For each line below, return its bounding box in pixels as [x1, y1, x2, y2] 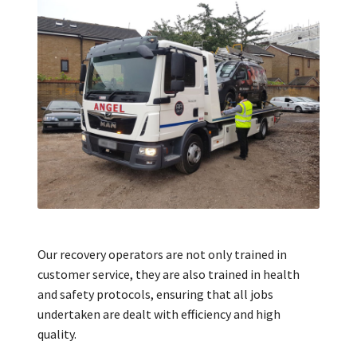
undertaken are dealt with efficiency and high [37, 306, 280, 323]
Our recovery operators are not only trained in [37, 246, 287, 263]
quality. [37, 326, 76, 343]
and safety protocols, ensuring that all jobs [37, 286, 273, 303]
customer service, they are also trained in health [37, 266, 300, 283]
